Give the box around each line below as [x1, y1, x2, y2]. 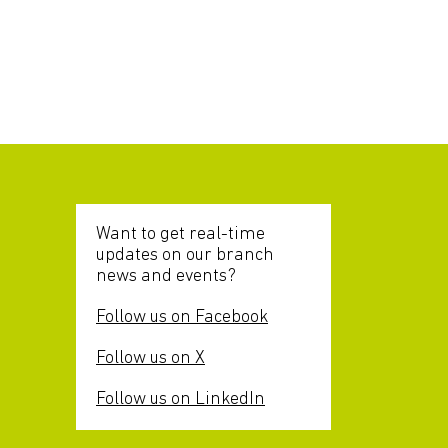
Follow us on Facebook [96, 308, 268, 327]
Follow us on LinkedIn [96, 390, 265, 409]
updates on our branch [96, 246, 274, 265]
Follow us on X [96, 349, 205, 368]
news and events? [96, 267, 236, 286]
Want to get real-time [96, 225, 265, 244]
